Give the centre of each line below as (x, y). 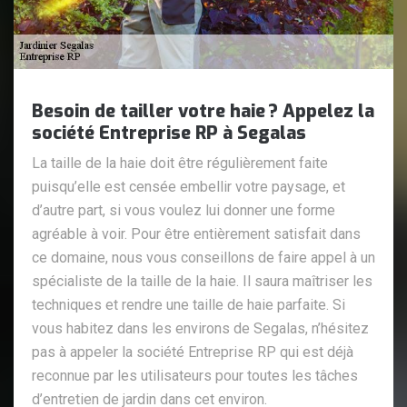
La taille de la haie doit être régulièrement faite (180, 163)
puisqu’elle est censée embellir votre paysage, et (189, 186)
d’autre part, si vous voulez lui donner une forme (184, 210)
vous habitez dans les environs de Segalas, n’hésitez (200, 328)
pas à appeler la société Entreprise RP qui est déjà (193, 352)
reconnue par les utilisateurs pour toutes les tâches (195, 375)
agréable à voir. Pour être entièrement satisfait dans (196, 233)
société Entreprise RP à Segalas (169, 133)
